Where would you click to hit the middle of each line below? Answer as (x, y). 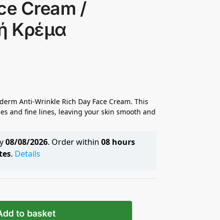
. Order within (74, 142)
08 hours (118, 142)
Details (27, 153)
